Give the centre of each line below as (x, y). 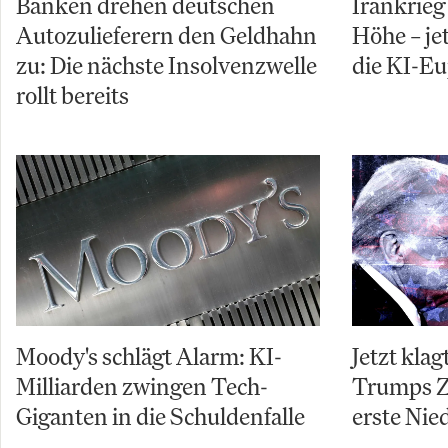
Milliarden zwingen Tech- (142, 386)
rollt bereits (72, 95)
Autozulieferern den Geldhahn (166, 35)
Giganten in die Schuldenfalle (160, 416)
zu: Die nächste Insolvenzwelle (166, 65)
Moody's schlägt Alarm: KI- (149, 356)
